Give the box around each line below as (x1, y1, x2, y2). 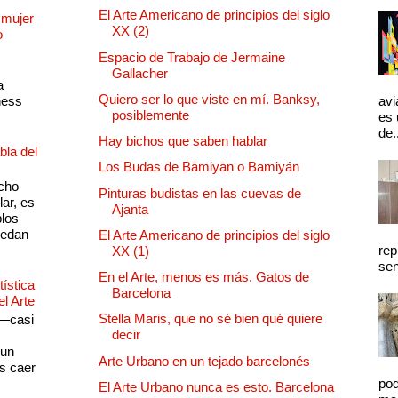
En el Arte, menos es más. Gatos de (99, 269, 309, 285)
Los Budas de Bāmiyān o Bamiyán (99, 159, 299, 175)
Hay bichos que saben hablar (99, 133, 267, 149)
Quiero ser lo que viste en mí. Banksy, (99, 91, 320, 107)
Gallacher (112, 65, 168, 81)
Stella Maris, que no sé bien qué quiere (99, 311, 322, 327)
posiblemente (112, 107, 189, 123)
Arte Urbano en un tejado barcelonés (99, 353, 310, 369)
